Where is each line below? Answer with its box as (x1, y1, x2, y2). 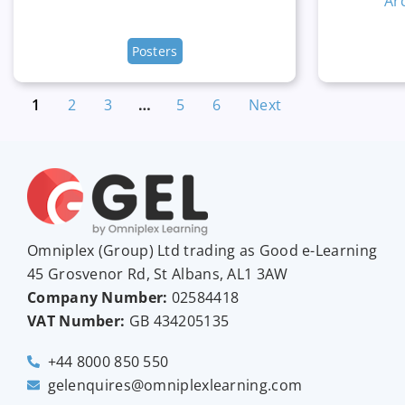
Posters (131, 42, 178, 60)
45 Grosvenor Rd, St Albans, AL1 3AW (27, 263, 288, 284)
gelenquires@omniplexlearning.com (47, 374, 303, 395)
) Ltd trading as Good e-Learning (148, 240, 378, 260)
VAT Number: (27, 310, 126, 331)
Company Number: (27, 287, 168, 307)
